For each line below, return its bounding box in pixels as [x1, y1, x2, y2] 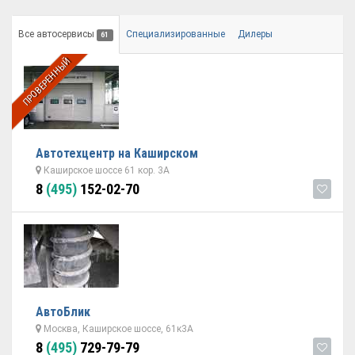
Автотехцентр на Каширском [36, 146, 198, 161]
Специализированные [125, 29, 225, 40]
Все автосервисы [18, 29, 97, 40]
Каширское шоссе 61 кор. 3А [41, 165, 170, 176]
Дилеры [237, 29, 273, 40]
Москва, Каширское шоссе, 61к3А [41, 323, 193, 334]
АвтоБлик [36, 304, 90, 319]
